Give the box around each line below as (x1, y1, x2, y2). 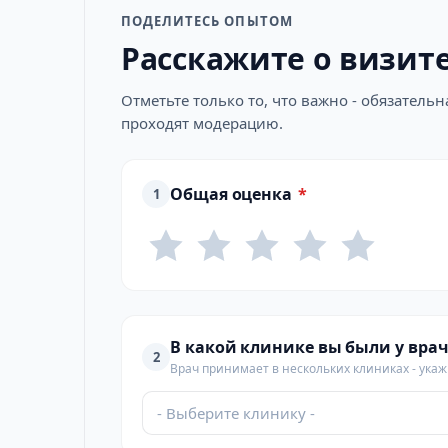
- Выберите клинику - (157, 403, 315, 423)
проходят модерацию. (121, 113, 283, 133)
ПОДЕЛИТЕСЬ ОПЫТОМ (121, 12, 293, 30)
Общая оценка (170, 183, 293, 205)
